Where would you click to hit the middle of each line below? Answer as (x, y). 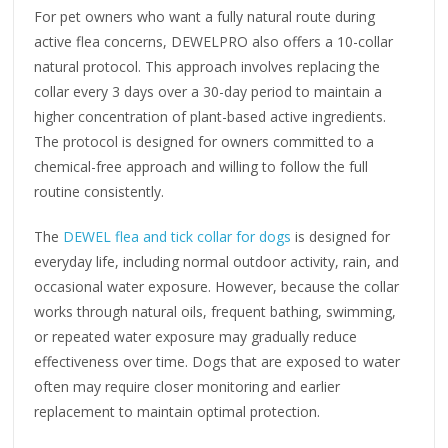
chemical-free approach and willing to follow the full (201, 166)
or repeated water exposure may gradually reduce (196, 336)
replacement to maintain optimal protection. (177, 411)
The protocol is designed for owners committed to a (204, 141)
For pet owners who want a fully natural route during (205, 16)
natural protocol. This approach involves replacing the (207, 66)
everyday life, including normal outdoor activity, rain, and (217, 261)
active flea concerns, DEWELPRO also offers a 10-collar (214, 41)
